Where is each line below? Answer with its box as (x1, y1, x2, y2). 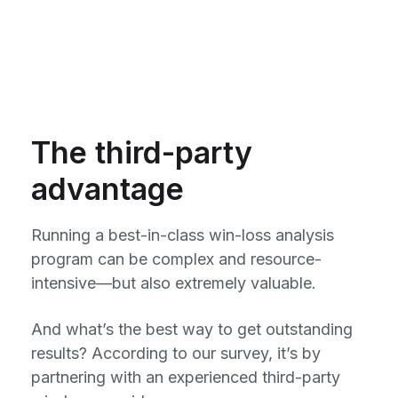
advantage (31, 171, 184, 207)
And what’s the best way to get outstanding (31, 320, 353, 338)
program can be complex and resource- (31, 250, 322, 268)
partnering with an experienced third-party (31, 368, 340, 386)
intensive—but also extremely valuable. (31, 274, 316, 292)
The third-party (31, 134, 252, 171)
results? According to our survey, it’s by (31, 344, 321, 362)
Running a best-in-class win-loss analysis (31, 226, 334, 244)
